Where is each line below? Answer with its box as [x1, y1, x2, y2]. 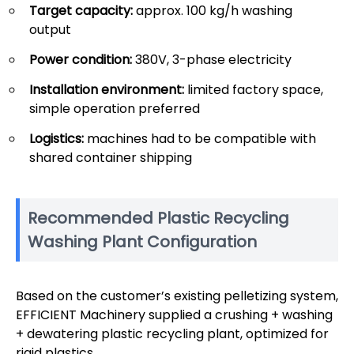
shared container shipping [29, 148, 192, 167]
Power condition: [29, 50, 132, 69]
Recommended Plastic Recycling [28, 206, 289, 229]
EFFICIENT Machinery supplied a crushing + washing [16, 305, 333, 324]
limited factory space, [184, 80, 323, 99]
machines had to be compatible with [84, 129, 316, 148]
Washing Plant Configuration [28, 230, 257, 253]
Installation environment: [29, 80, 184, 99]
